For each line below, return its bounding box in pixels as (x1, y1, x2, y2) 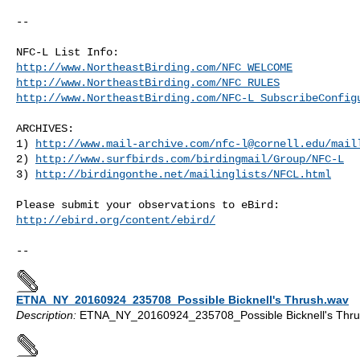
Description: (16, 308, 76, 321)
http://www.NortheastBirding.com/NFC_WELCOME (16, 60, 292, 74)
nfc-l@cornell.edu (215, 137, 325, 150)
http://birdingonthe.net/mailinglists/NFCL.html (35, 167, 331, 181)
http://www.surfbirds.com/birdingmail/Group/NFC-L (35, 152, 344, 166)
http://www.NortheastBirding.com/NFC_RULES (16, 76, 280, 89)
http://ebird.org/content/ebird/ (16, 213, 215, 227)
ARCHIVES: (16, 121, 74, 135)
